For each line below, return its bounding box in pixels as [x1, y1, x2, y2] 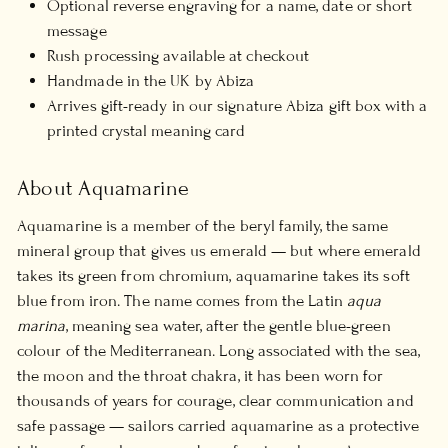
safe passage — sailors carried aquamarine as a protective [17, 415, 419, 436]
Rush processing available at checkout [47, 45, 310, 66]
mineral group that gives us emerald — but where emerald [17, 240, 421, 261]
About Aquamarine [17, 175, 190, 201]
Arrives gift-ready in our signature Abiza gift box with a [47, 95, 427, 116]
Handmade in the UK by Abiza [47, 70, 255, 91]
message [47, 20, 107, 41]
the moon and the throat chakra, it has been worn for [17, 365, 384, 386]
